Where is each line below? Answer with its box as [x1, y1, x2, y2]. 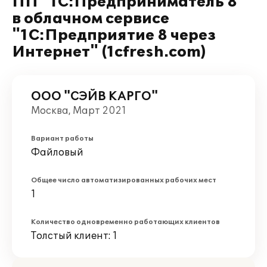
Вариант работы [31, 135, 94, 142]
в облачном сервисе [12, 10, 169, 27]
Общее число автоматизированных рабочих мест [31, 176, 216, 184]
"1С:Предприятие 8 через [12, 27, 216, 44]
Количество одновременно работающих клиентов [31, 218, 220, 226]
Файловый [31, 147, 83, 159]
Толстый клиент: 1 [31, 230, 117, 242]
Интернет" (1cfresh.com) [12, 44, 206, 61]
